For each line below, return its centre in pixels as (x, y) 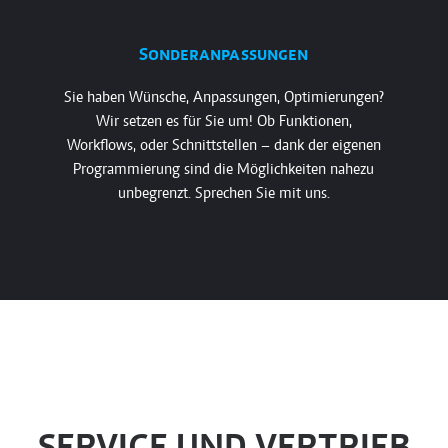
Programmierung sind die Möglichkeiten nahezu (223, 170)
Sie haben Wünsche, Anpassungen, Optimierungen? (223, 98)
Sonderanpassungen (223, 56)
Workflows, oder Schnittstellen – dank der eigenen (223, 146)
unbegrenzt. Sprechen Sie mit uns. (223, 194)
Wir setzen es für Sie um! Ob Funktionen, (223, 122)
